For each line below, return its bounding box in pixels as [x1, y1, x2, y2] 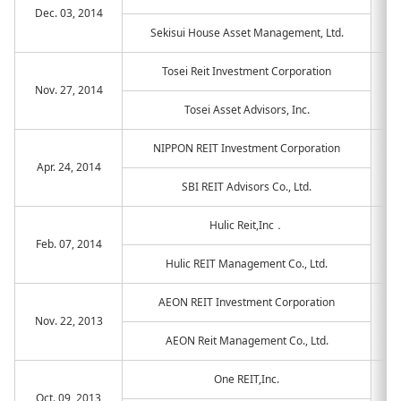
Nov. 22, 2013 [34, 313, 103, 328]
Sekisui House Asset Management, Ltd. [149, 25, 344, 40]
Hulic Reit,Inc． [209, 218, 285, 233]
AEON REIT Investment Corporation [158, 294, 335, 310]
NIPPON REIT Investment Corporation [153, 141, 340, 156]
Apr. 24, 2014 [36, 159, 101, 175]
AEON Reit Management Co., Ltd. [165, 333, 328, 348]
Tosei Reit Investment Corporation [162, 64, 331, 79]
